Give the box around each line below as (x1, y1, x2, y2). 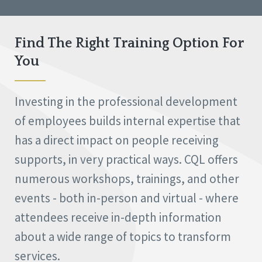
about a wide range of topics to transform (15, 229, 231, 245)
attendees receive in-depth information (15, 209, 222, 226)
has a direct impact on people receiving (15, 132, 219, 149)
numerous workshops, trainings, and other (15, 171, 239, 187)
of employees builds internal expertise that (15, 113, 240, 129)
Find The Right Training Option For (15, 36, 243, 51)
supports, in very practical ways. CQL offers (15, 151, 238, 168)
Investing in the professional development (15, 94, 237, 110)
